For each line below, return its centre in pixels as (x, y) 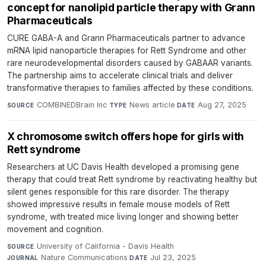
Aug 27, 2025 (222, 105)
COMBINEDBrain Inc (72, 105)
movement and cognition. (55, 229)
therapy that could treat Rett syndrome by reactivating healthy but (132, 180)
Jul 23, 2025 (173, 258)
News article (152, 105)
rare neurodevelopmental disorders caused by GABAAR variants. (130, 63)
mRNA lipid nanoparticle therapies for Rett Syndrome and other (127, 51)
